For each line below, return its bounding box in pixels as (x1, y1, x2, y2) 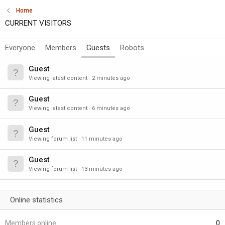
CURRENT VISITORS (5, 19, 71, 28)
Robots (120, 43, 144, 53)
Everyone (5, 43, 35, 53)
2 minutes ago (92, 74, 130, 81)
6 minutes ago (92, 105, 130, 112)
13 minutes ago (81, 166, 123, 173)
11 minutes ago (81, 135, 123, 142)
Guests (86, 43, 110, 53)
